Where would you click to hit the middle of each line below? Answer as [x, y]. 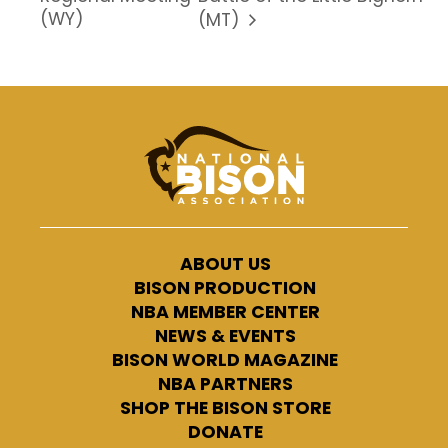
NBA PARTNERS [225, 384]
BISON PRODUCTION [225, 288]
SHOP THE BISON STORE [225, 408]
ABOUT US [225, 264]
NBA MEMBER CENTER [225, 312]
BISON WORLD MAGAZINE [225, 360]
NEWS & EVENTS [225, 336]
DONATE [225, 432]
